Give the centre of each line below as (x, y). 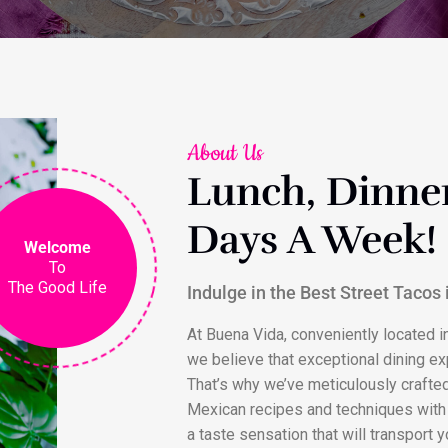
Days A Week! (312, 240)
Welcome (57, 247)
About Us (225, 154)
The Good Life (57, 287)
